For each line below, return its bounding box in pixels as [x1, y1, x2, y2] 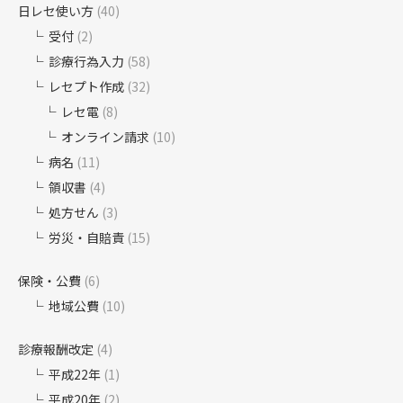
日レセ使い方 [18, 2, 94, 21]
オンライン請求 [61, 128, 149, 147]
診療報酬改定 [18, 340, 94, 359]
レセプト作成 [49, 77, 124, 96]
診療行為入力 [49, 52, 124, 71]
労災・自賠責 [49, 228, 124, 247]
